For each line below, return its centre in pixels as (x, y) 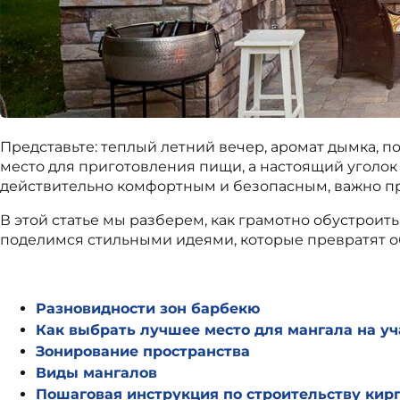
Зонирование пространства (143, 351)
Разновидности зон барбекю (148, 308)
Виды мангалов (96, 372)
